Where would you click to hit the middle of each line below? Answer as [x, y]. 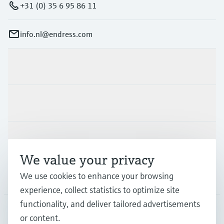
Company [24, 176]
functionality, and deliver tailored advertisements [110, 204]
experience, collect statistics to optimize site [100, 190]
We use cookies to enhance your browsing [97, 176]
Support [22, 139]
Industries [25, 103]
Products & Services [42, 66]
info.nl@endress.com [56, 34]
